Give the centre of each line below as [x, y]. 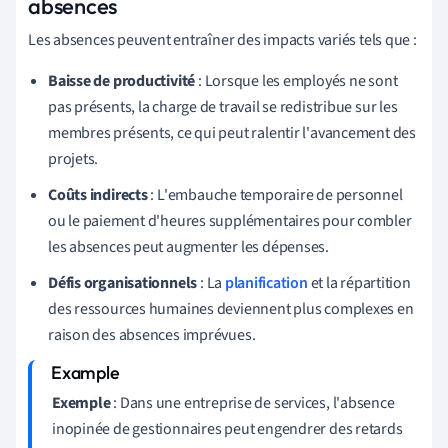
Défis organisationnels [123, 282]
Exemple [81, 402]
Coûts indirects [98, 194]
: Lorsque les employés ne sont [296, 80]
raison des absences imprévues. [152, 334]
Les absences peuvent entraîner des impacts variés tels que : [222, 39]
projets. [73, 158]
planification [266, 282]
